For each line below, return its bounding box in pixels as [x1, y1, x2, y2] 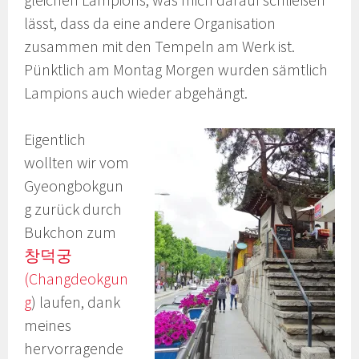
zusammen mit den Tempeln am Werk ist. [24, 36, 296, 56]
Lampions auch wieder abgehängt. [24, 83, 248, 103]
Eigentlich [24, 130, 87, 150]
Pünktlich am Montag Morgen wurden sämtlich [24, 59, 329, 79]
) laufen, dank [31, 292, 121, 313]
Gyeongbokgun [24, 176, 124, 196]
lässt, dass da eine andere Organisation [24, 13, 276, 33]
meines [24, 316, 72, 336]
